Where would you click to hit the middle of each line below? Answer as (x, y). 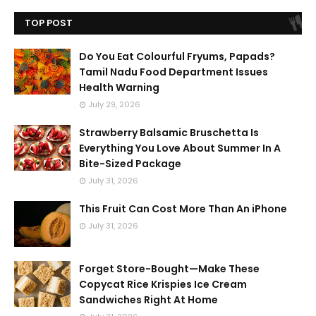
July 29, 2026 (114, 104)
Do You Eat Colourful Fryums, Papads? (177, 56)
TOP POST (49, 23)
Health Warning (119, 87)
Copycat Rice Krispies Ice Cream (163, 284)
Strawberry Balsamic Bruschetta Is (169, 133)
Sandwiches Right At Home (148, 300)
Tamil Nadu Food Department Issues (174, 72)
